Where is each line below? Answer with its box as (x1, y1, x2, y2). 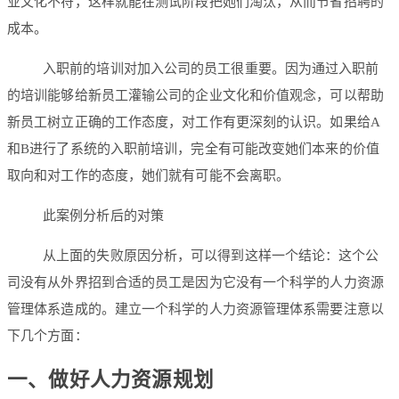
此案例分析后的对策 (43, 208, 164, 223)
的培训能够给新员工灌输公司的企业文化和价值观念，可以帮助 (7, 87, 384, 102)
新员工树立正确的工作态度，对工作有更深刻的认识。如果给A (7, 114, 380, 129)
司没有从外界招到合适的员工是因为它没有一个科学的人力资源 (7, 274, 384, 289)
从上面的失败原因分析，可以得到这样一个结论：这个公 (43, 248, 379, 263)
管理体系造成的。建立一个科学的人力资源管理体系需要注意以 (7, 301, 384, 316)
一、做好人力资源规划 (7, 369, 214, 392)
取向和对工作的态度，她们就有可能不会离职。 (7, 167, 290, 183)
